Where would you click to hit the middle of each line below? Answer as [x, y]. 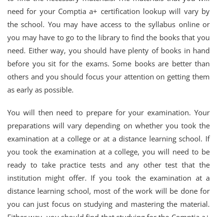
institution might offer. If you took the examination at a [108, 178]
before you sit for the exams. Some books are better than [108, 63]
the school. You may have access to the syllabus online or [108, 24]
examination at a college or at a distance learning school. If [108, 139]
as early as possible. [40, 90]
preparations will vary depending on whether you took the [108, 125]
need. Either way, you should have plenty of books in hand [108, 50]
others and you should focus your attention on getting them [108, 77]
